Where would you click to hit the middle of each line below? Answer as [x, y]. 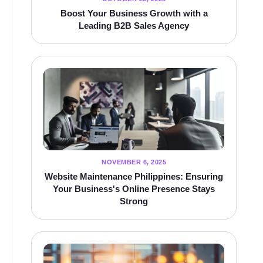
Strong [134, 201]
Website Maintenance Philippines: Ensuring [134, 177]
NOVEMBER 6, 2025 [134, 162]
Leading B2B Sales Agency [134, 26]
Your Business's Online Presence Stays [134, 189]
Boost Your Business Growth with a [134, 14]
